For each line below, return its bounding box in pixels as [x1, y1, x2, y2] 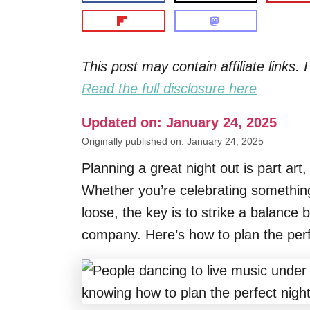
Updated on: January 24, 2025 [82, 115, 277, 130]
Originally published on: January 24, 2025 [82, 136, 264, 147]
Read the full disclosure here [82, 81, 257, 96]
